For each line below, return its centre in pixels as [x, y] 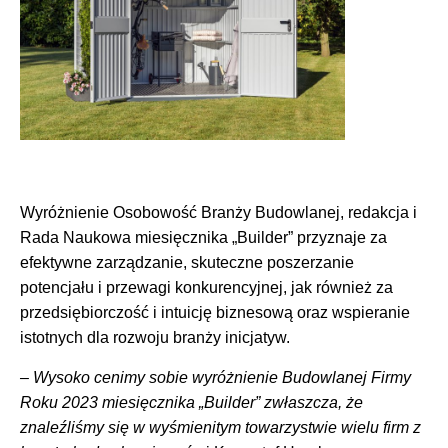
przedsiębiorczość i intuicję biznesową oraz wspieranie [215, 313]
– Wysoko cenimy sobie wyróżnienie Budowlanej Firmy [215, 377]
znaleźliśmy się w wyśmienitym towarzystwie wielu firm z [220, 427]
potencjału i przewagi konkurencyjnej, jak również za [206, 288]
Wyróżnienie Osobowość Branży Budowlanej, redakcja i [218, 213]
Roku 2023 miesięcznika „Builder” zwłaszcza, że [191, 402]
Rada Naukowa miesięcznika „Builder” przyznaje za [203, 238]
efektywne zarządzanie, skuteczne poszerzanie [187, 263]
